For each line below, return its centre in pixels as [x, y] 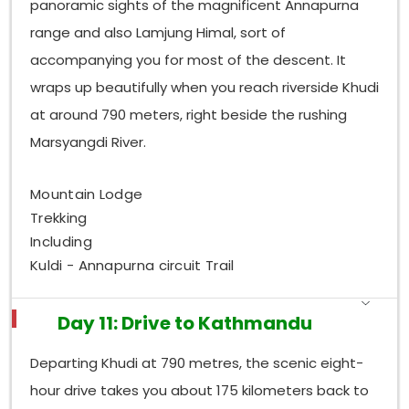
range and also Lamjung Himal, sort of [158, 33]
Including [61, 241]
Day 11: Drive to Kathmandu [185, 323]
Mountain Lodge [87, 194]
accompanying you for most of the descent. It [189, 60]
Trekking [59, 217]
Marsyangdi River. [89, 142]
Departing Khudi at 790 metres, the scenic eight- [197, 362]
